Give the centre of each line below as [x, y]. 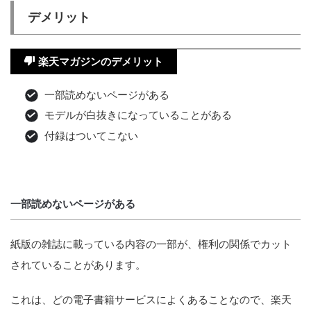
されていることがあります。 [78, 264]
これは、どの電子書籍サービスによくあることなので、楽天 [151, 299]
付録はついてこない [91, 135]
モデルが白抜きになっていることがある [138, 115]
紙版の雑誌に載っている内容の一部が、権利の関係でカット [151, 244]
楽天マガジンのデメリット [101, 61]
